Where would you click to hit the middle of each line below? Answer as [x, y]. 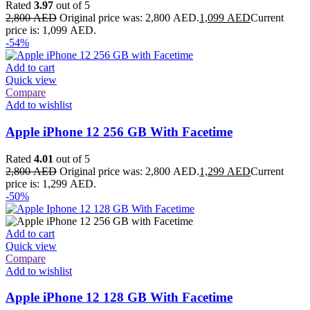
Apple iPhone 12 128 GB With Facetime [119, 298]
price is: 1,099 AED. [51, 30]
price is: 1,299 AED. [51, 183]
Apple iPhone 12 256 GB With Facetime [119, 132]
